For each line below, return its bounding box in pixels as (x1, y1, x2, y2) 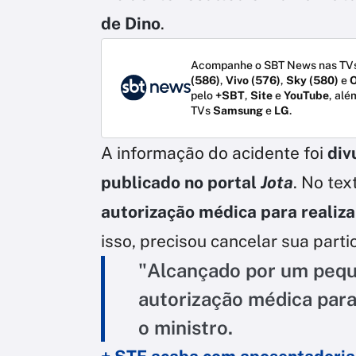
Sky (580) (286, 73, 339, 87)
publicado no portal (101, 172, 261, 192)
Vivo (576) (226, 73, 281, 87)
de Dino (101, 13, 161, 33)
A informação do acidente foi (101, 142, 323, 163)
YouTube (284, 88, 329, 102)
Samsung (213, 103, 263, 117)
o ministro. (138, 315, 233, 339)
